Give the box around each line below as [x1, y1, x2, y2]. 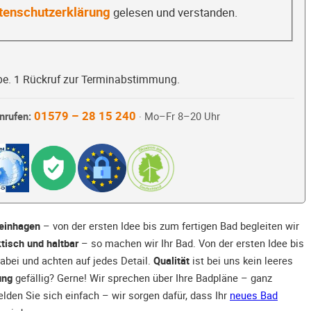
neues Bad [230, 288, 278, 303]
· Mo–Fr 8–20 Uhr [135, 110, 220, 124]
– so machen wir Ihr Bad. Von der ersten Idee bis [78, 236, 304, 251]
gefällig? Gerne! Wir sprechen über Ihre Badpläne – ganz [12, 271, 272, 285]
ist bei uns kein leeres [190, 253, 293, 268]
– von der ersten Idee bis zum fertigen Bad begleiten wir [40, 219, 299, 233]
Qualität [153, 253, 190, 268]
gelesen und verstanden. [110, 4, 237, 20]
